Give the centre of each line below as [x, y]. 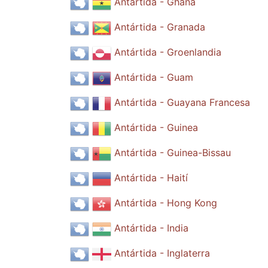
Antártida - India [151, 228]
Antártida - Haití [151, 178]
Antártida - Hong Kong [166, 203]
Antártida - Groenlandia [168, 52]
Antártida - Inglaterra [162, 253]
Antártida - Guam [154, 77]
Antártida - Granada [160, 27]
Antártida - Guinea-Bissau [173, 153]
